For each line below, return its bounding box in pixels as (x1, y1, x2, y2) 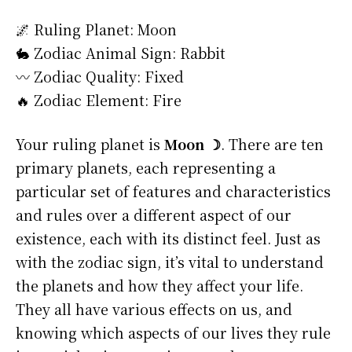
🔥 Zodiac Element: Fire (16, 90, 181, 111)
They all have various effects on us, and (16, 299, 292, 320)
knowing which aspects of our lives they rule (16, 322, 331, 343)
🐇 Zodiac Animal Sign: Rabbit (16, 42, 225, 64)
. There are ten (221, 134, 324, 155)
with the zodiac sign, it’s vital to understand (16, 251, 324, 273)
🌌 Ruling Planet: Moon (16, 19, 177, 40)
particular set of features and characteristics (16, 181, 331, 202)
